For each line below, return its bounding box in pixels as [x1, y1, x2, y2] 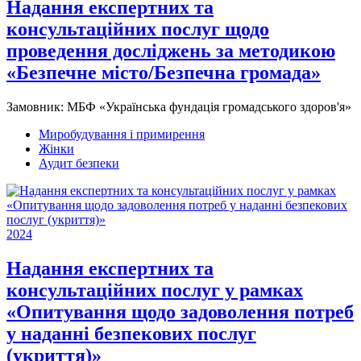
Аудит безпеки [39, 156, 119, 170]
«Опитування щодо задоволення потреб [6, 301, 354, 322]
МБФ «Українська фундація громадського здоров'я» [67, 99, 351, 114]
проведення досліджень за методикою [6, 39, 335, 61]
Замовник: [6, 99, 67, 114]
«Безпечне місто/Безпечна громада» [6, 61, 321, 83]
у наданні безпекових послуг [6, 322, 256, 344]
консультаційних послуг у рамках [6, 279, 303, 301]
